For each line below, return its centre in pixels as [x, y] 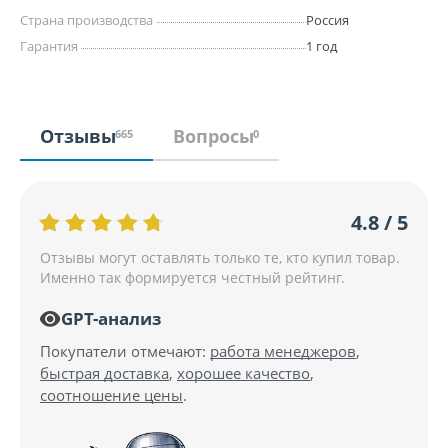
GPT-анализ [111, 319]
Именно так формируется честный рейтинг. [192, 278]
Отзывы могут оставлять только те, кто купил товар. [220, 258]
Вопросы [213, 136]
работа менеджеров [283, 351]
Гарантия [49, 46]
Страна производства [86, 20]
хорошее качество [243, 373]
